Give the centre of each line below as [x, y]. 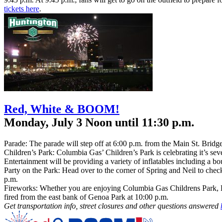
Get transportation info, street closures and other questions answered [112, 206]
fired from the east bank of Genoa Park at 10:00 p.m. [86, 197]
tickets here [22, 8]
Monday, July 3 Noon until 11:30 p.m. [99, 123]
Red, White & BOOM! [62, 109]
